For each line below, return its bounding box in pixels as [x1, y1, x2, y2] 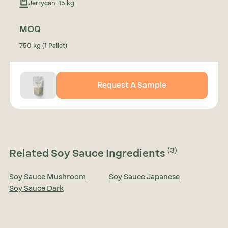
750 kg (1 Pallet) [19, 42, 67, 49]
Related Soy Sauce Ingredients [9, 147, 167, 160]
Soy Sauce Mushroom [9, 173, 86, 182]
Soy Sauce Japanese [109, 173, 180, 182]
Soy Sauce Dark [9, 184, 64, 193]
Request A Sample [97, 80, 167, 90]
